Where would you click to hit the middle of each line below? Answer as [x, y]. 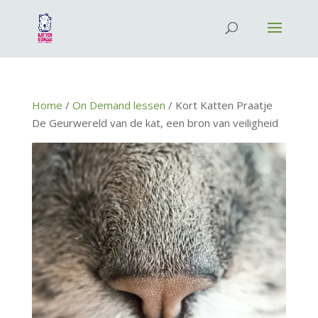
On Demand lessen [119, 105]
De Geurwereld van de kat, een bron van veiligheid [155, 123]
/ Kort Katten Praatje [219, 105]
